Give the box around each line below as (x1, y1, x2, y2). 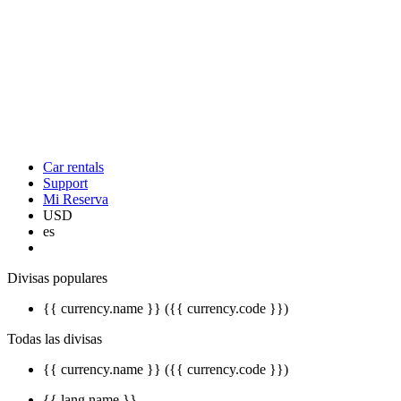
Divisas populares (7, 270, 107, 286)
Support (43, 175, 88, 191)
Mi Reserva (43, 192, 108, 207)
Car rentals (43, 159, 104, 175)
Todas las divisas (7, 331, 102, 346)
